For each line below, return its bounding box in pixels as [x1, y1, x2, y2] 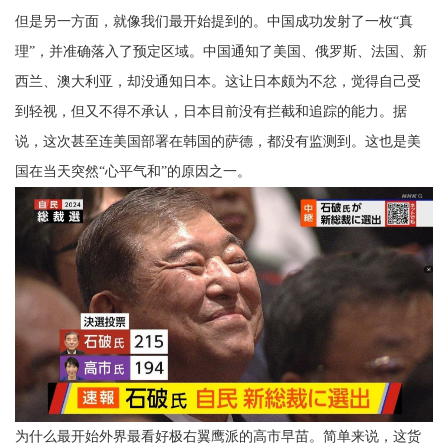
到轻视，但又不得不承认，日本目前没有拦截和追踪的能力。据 [15, 104, 407, 120]
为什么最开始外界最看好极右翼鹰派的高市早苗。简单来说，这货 [15, 428, 421, 444]
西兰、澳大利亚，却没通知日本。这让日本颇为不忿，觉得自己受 [15, 74, 421, 90]
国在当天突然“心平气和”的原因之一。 [15, 164, 251, 180]
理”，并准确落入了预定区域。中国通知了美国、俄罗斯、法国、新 [15, 44, 427, 60]
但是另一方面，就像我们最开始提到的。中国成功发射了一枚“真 [15, 14, 413, 30]
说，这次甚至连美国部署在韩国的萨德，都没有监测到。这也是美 [15, 134, 421, 150]
